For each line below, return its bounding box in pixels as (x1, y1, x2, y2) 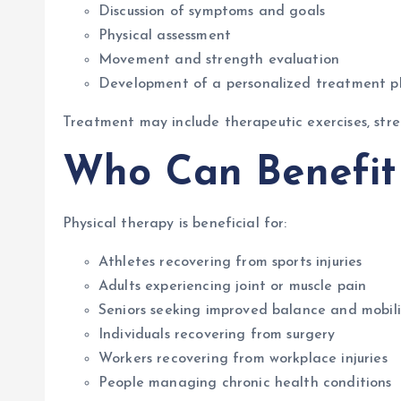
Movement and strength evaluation (98, 53, 340, 67)
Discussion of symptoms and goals (98, 4, 326, 19)
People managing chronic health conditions (98, 376, 392, 390)
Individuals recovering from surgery (98, 328, 336, 342)
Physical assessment (98, 29, 232, 43)
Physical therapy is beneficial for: (63, 217, 287, 231)
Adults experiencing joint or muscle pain (98, 279, 367, 294)
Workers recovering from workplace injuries (98, 352, 388, 366)
